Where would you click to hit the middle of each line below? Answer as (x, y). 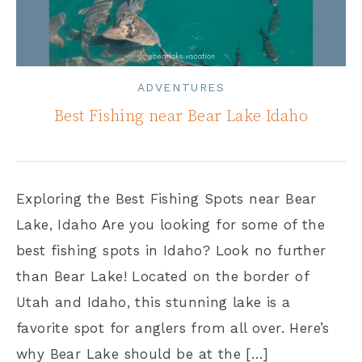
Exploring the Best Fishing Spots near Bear (166, 198)
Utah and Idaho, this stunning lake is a (154, 302)
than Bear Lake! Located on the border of (162, 276)
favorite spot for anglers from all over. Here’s (173, 328)
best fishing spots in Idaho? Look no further (171, 250)
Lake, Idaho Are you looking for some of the (171, 224)
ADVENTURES (181, 87)
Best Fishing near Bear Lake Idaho (181, 116)
